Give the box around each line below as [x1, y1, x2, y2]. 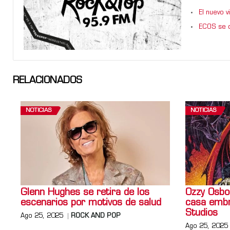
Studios [185, 208, 218, 218]
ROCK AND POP [71, 213, 121, 219]
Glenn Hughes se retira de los [21, 187, 149, 198]
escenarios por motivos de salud [21, 198, 161, 208]
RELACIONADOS [13, 76, 82, 86]
